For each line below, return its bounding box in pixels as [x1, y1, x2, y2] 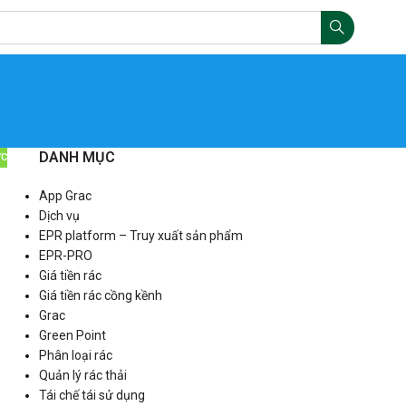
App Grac [38, 188, 92, 203]
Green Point [38, 328, 106, 343]
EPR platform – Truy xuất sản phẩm [38, 228, 243, 243]
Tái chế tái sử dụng [38, 388, 145, 402]
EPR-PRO [38, 248, 92, 263]
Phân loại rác [38, 348, 112, 362]
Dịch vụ [38, 208, 80, 223]
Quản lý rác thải [38, 368, 127, 382]
